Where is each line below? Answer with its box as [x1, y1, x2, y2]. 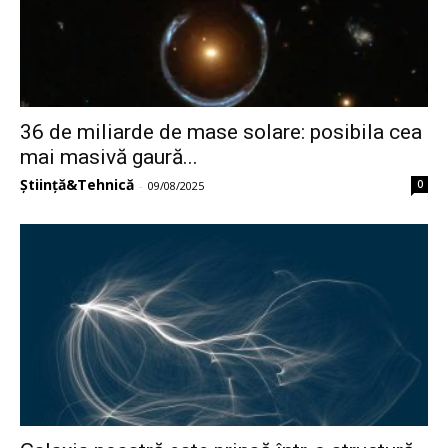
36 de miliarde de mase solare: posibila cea [20, 120, 422, 145]
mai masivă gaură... [20, 145, 198, 170]
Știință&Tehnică [20, 175, 134, 195]
